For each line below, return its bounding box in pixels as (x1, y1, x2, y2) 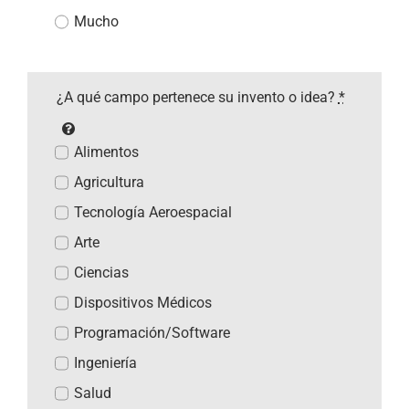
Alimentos (74, 143, 140, 162)
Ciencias (74, 264, 130, 282)
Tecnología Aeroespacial (74, 204, 233, 222)
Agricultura (74, 173, 145, 192)
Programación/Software (74, 324, 231, 342)
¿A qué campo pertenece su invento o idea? (56, 89, 339, 107)
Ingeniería (74, 354, 138, 372)
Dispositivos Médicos (74, 294, 213, 312)
